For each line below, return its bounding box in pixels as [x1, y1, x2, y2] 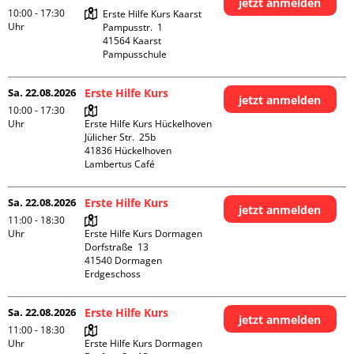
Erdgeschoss [85, 267, 141, 281]
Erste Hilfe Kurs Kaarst [103, 7, 202, 21]
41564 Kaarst [103, 34, 162, 47]
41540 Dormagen [85, 254, 163, 267]
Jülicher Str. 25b [85, 130, 156, 144]
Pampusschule [103, 47, 168, 61]
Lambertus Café [85, 157, 156, 171]
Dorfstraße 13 [85, 240, 149, 254]
